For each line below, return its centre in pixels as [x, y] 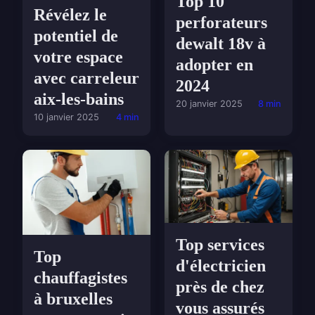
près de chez [220, 287]
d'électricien [221, 265]
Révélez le [70, 15]
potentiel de [76, 36]
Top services [220, 244]
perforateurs [221, 23]
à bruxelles [73, 299]
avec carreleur [86, 78]
